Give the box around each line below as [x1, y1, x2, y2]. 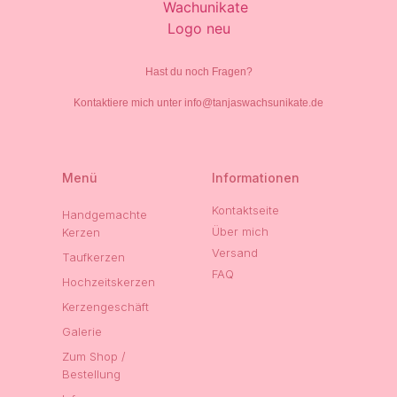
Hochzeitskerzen [62, 275, 155, 290]
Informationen [212, 170, 300, 186]
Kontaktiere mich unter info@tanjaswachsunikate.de [74, 97, 323, 110]
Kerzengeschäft [62, 300, 149, 315]
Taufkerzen [62, 250, 125, 265]
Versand [212, 245, 258, 261]
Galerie [62, 324, 102, 339]
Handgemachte [62, 207, 147, 222]
